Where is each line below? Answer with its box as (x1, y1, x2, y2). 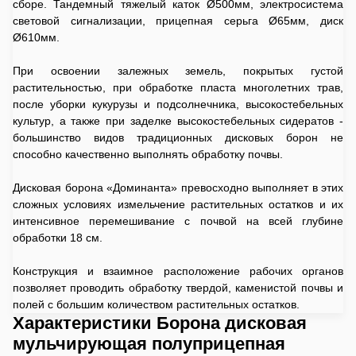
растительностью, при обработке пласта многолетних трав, (13, 81, 343, 94)
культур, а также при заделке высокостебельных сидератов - (13, 114, 343, 127)
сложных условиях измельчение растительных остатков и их (13, 198, 343, 211)
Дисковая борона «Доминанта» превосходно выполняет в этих (13, 181, 343, 194)
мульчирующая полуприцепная (13, 334, 285, 354)
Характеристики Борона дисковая (13, 313, 307, 333)
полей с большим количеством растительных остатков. (13, 298, 300, 311)
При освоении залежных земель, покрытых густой (13, 64, 343, 77)
